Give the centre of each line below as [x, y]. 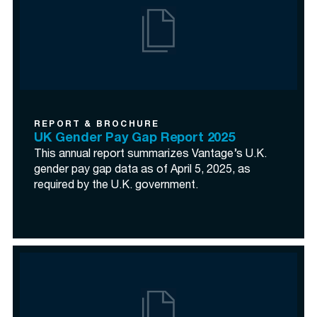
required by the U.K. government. [116, 186]
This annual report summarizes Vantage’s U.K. [150, 155]
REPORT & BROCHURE [97, 125]
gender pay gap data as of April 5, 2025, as [142, 171]
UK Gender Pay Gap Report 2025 [134, 139]
